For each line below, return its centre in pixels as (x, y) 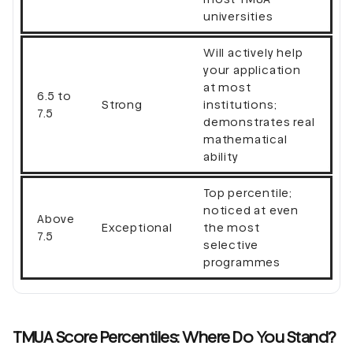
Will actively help (253, 52)
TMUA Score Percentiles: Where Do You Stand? (174, 336)
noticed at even (251, 210)
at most (227, 87)
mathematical (245, 139)
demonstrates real (259, 122)
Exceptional (137, 227)
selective (231, 245)
